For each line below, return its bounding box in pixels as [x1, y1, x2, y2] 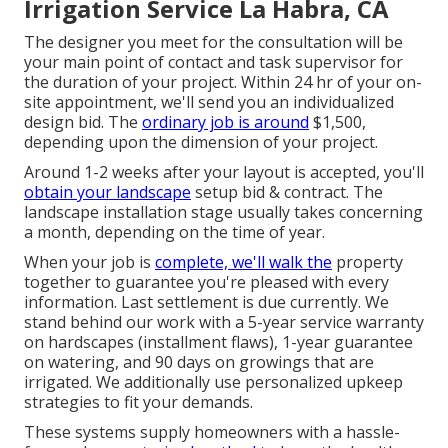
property [332, 250, 403, 273]
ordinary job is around [142, 110, 309, 133]
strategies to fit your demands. [24, 390, 253, 413]
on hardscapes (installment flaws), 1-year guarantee [24, 330, 413, 353]
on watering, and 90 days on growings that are [24, 350, 374, 373]
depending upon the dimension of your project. [24, 130, 378, 153]
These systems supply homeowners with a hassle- [24, 420, 400, 443]
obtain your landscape [24, 180, 191, 203]
